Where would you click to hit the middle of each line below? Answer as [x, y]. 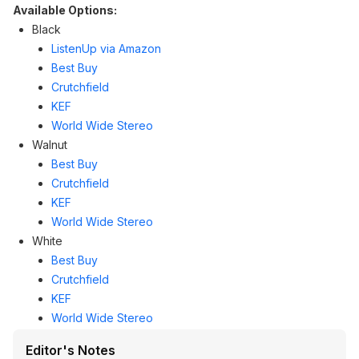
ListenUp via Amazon [106, 48]
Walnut [50, 145]
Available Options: [65, 10]
